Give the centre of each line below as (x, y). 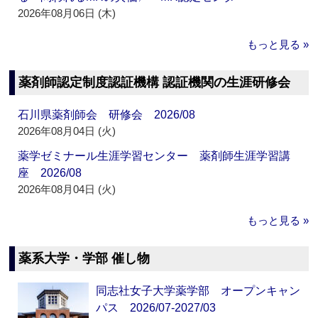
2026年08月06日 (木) (67, 13)
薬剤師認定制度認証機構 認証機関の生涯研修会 (155, 83)
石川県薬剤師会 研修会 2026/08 (107, 115)
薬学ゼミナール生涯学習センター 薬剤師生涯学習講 (154, 156)
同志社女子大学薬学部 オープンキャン (198, 291)
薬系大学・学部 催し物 (84, 259)
